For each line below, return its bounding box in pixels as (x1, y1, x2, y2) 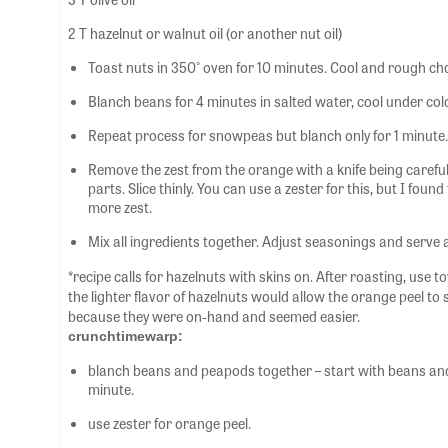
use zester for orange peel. (88, 413, 251, 433)
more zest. (88, 197, 152, 217)
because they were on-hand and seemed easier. (68, 306, 360, 326)
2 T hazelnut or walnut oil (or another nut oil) (68, 23, 342, 43)
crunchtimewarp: (68, 328, 183, 344)
